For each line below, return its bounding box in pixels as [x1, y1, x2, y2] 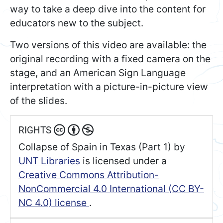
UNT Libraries [18, 155, 80, 167]
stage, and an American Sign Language [10, 67, 186, 79]
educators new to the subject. [10, 17, 143, 29]
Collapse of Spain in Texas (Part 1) [18, 141, 171, 153]
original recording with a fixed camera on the [10, 53, 211, 65]
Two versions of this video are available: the [10, 39, 207, 51]
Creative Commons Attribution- [18, 169, 159, 181]
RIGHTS [18, 124, 54, 136]
